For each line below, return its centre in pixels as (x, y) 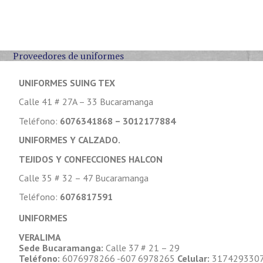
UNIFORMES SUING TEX (67, 83)
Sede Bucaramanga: (61, 247)
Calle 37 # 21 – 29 (141, 247)
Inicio (149, 25)
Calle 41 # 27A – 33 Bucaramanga (86, 102)
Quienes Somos (221, 25)
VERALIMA (40, 237)
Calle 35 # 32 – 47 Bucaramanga (84, 178)
